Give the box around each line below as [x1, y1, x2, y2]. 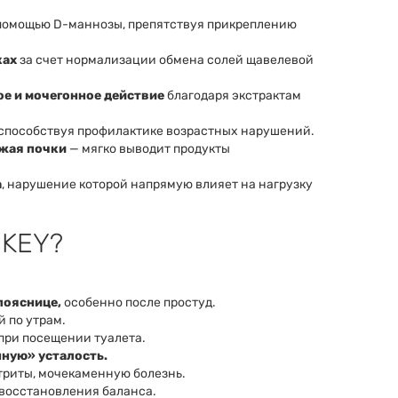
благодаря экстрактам [164, 88, 301, 104]
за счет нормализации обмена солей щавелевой [17, 52, 314, 68]
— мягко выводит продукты [67, 141, 230, 157]
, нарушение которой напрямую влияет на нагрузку [2, 177, 313, 193]
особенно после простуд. [61, 295, 216, 311]
